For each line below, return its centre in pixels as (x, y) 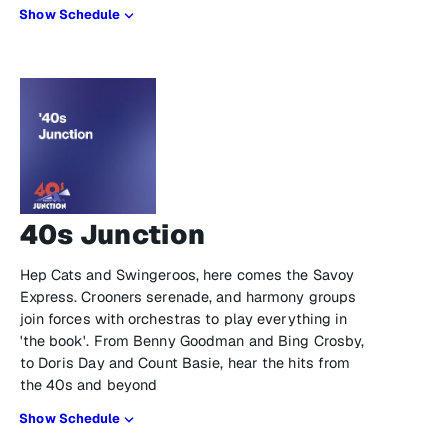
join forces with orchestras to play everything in (183, 318)
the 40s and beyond (88, 384)
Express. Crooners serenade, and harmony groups (188, 296)
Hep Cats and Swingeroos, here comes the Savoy (187, 274)
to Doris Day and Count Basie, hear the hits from (185, 362)
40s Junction (112, 234)
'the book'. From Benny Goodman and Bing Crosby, (192, 340)
